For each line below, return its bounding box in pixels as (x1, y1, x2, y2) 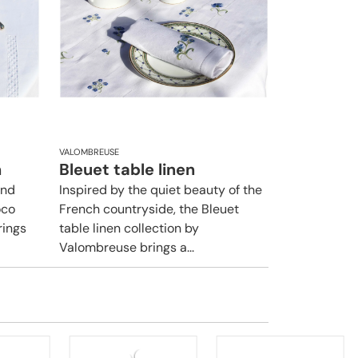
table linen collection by (59, 219, 199, 237)
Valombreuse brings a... (59, 238, 194, 256)
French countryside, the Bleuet (59, 200, 239, 217)
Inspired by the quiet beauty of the (59, 181, 262, 198)
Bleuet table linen (59, 158, 195, 180)
